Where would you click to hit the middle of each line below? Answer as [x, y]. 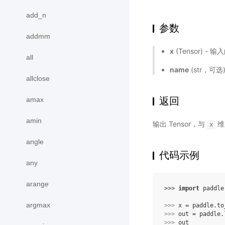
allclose [38, 78]
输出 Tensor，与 [180, 124]
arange [37, 184]
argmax [38, 205]
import [189, 189]
